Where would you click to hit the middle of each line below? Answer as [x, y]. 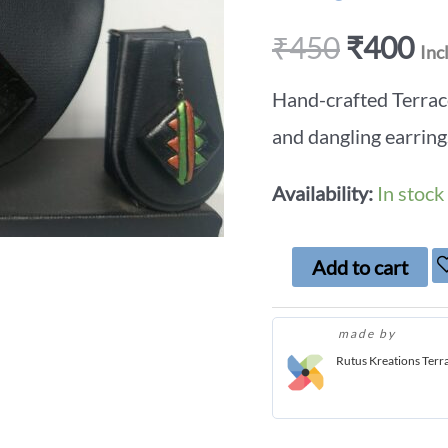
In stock [410, 193]
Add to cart [360, 267]
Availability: [322, 193]
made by [369, 334]
